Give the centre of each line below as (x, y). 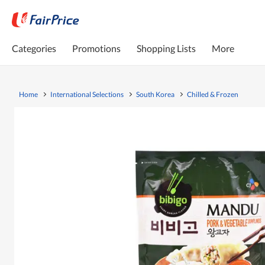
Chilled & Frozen (213, 94)
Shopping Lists (166, 48)
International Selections (87, 94)
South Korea (155, 94)
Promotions (96, 48)
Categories (34, 48)
